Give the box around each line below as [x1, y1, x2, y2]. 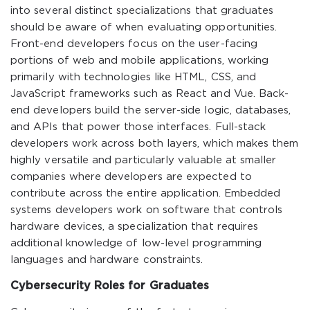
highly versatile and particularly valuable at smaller [10, 156, 277, 165]
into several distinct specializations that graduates [10, 6, 274, 15]
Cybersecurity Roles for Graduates [10, 281, 210, 291]
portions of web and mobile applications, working [10, 56, 269, 65]
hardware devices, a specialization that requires [10, 222, 259, 231]
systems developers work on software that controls [10, 206, 283, 215]
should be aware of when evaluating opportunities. [10, 23, 277, 32]
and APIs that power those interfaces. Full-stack [10, 122, 266, 131]
